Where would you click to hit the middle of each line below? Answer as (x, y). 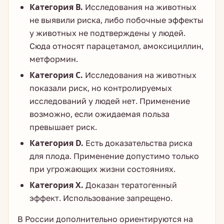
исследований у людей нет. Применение (110, 101)
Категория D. (56, 143)
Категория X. (56, 185)
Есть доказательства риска (138, 143)
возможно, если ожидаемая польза (99, 114)
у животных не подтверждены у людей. (107, 33)
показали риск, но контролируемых (101, 88)
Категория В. (56, 7)
